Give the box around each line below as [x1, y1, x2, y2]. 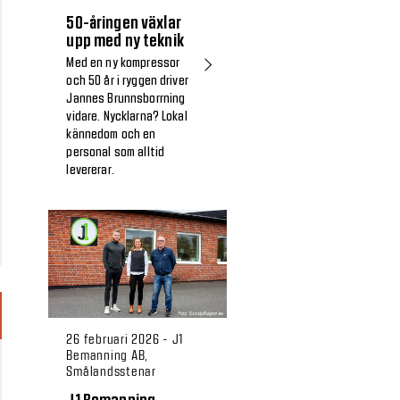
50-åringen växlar [66, 14, 181, 33]
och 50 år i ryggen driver [66, 75, 188, 88]
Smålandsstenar [66, 362, 156, 379]
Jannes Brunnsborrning [66, 93, 186, 106]
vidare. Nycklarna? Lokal [66, 111, 187, 124]
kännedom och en [66, 129, 156, 142]
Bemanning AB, [66, 346, 149, 363]
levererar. [66, 164, 114, 178]
